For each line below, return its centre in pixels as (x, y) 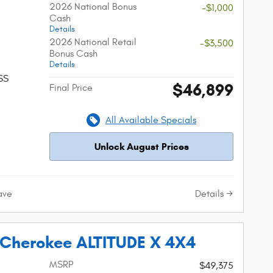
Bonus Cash (74, 53)
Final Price (71, 87)
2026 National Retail (93, 42)
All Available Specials (151, 120)
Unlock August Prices (141, 146)
